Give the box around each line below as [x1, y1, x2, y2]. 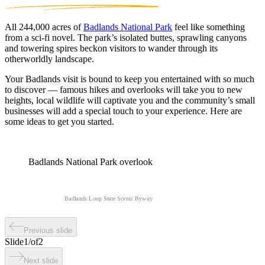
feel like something [172, 21, 245, 32]
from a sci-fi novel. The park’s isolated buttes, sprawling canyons [5, 32, 247, 43]
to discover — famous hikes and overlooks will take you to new [5, 84, 243, 95]
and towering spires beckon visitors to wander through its [5, 43, 218, 53]
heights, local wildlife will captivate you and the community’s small [5, 95, 255, 105]
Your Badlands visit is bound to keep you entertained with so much [5, 73, 254, 84]
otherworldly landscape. [5, 53, 94, 64]
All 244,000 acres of [5, 21, 83, 32]
